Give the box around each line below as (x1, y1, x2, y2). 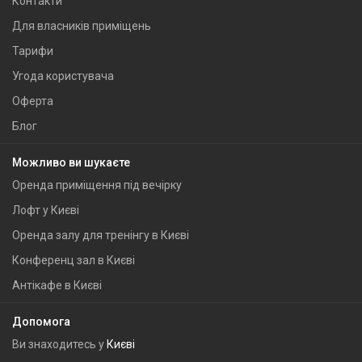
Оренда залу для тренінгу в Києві (12, 229, 189, 242)
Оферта (12, 95, 53, 107)
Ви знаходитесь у (12, 338, 107, 351)
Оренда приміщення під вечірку (12, 179, 182, 192)
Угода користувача (12, 69, 114, 82)
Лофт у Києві (12, 204, 79, 217)
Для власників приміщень (12, 19, 151, 32)
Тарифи (12, 44, 53, 57)
